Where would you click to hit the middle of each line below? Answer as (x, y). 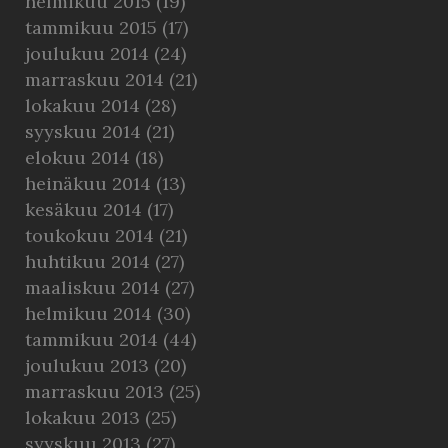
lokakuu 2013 (82, 417)
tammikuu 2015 (91, 27)
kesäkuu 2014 (83, 209)
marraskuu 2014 (94, 79)
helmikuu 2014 (88, 313)
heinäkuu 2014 (88, 183)
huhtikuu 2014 (87, 261)
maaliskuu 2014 (92, 287)
